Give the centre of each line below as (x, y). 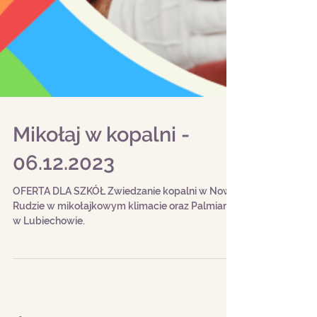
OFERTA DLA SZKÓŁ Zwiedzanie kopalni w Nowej (126, 214)
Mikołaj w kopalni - (101, 157)
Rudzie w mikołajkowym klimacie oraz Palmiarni (123, 229)
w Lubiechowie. (49, 243)
